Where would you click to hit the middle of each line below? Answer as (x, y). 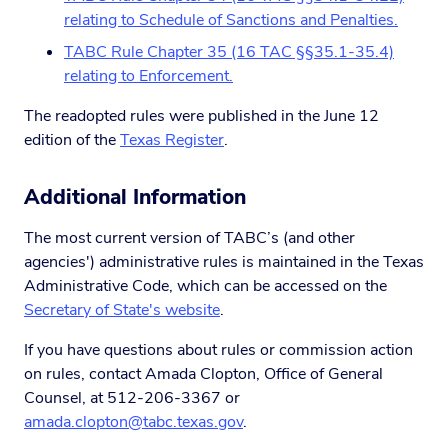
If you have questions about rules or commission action (218, 350)
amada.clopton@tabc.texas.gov (133, 422)
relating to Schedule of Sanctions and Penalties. (231, 20)
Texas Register (172, 140)
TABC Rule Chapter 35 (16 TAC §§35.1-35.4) (229, 52)
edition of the (72, 140)
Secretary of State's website (122, 310)
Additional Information (135, 197)
